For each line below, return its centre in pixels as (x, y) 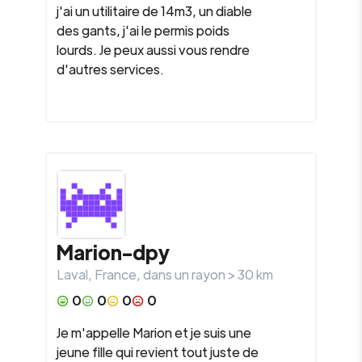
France (116, 274)
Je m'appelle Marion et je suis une (154, 333)
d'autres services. (110, 69)
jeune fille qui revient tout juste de (158, 352)
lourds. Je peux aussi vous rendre (153, 50)
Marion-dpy (113, 252)
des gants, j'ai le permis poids (143, 30)
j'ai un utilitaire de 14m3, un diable (154, 11)
